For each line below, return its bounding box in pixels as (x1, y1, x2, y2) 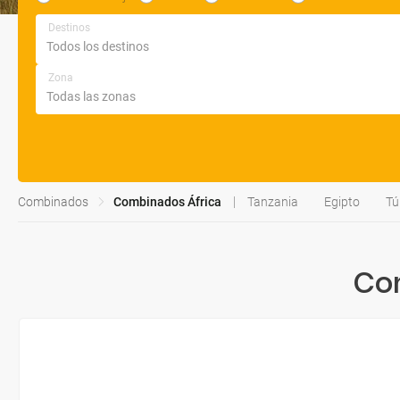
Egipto (324, 195, 360, 209)
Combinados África (113, 195, 221, 209)
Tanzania (247, 195, 298, 209)
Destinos (48, 21, 90, 34)
